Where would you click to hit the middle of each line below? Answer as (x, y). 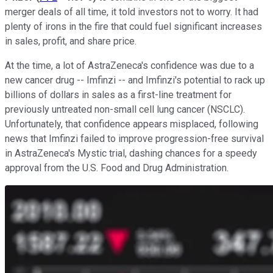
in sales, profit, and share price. (71, 41)
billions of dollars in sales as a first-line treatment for (118, 94)
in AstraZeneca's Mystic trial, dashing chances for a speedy (131, 153)
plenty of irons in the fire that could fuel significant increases (133, 26)
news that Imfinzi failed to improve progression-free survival (134, 138)
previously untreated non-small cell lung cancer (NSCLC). (125, 109)
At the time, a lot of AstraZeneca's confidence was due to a (129, 65)
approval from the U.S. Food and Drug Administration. (117, 168)
